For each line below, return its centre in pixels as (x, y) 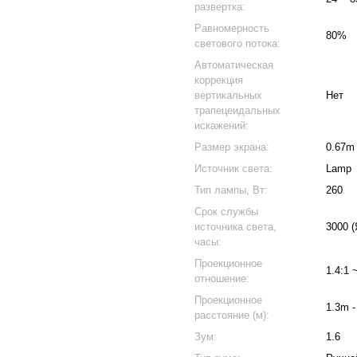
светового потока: (237, 43)
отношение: (222, 279)
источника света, (235, 227)
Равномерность (232, 28)
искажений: (222, 126)
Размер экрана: (232, 147)
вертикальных (228, 95)
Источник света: (233, 169)
